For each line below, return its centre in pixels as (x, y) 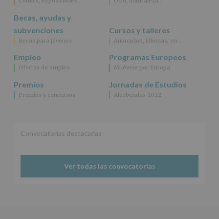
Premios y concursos (47, 95)
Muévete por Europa (142, 68)
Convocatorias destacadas (61, 133)
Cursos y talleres (140, 30)
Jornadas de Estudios (148, 85)
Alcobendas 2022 (138, 95)
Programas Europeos (148, 57)
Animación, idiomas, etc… (149, 40)
